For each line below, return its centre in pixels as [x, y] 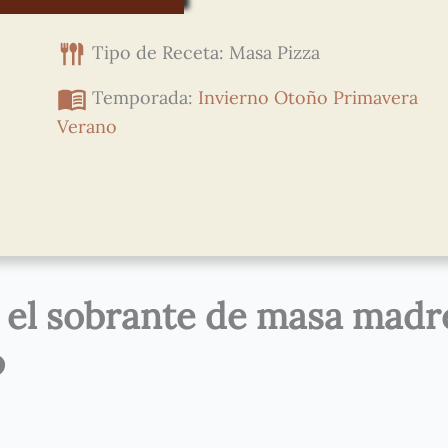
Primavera [375, 97]
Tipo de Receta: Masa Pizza [206, 52]
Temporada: [145, 97]
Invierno [233, 97]
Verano [87, 126]
